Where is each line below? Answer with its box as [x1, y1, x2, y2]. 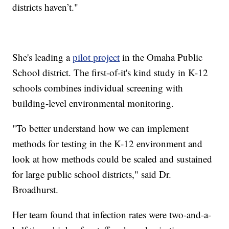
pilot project [73, 50, 120, 63]
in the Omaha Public [120, 50, 203, 63]
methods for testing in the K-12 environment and [12, 136, 203, 150]
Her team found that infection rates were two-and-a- [12, 208, 212, 221]
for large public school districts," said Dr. [12, 167, 172, 180]
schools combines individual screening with [12, 81, 184, 94]
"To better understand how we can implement [12, 121, 189, 134]
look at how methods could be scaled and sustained [12, 152, 213, 165]
